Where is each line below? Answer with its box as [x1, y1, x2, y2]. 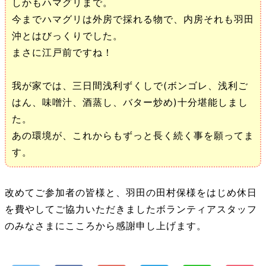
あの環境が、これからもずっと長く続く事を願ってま [12, 129, 254, 141]
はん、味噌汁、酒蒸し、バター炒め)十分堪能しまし [12, 96, 248, 108]
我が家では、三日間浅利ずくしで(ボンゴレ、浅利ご [12, 80, 248, 91]
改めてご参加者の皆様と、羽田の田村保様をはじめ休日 [5, 186, 257, 198]
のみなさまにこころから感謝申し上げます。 [5, 220, 207, 232]
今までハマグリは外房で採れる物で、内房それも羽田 [12, 13, 254, 25]
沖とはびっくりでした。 [12, 30, 123, 42]
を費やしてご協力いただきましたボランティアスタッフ [5, 203, 257, 215]
